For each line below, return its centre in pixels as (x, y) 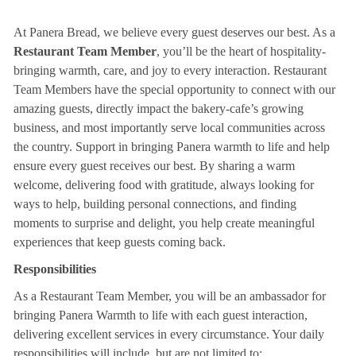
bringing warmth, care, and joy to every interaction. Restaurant (170, 71)
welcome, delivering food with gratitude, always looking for (163, 185)
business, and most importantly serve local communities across (169, 128)
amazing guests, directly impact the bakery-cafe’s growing (158, 109)
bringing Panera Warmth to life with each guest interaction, (160, 315)
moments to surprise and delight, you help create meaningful (164, 223)
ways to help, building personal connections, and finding (155, 204)
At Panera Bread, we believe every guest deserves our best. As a (174, 33)
